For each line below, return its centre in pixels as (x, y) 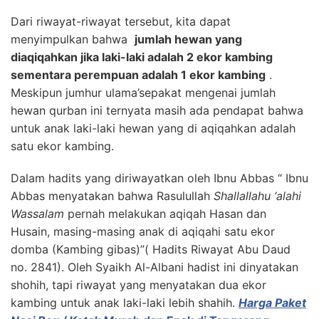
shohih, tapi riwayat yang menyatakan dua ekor (138, 284)
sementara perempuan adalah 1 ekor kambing (138, 74)
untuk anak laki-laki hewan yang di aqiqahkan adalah (153, 128)
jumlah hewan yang (188, 39)
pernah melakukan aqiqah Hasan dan (165, 213)
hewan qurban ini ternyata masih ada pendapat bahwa (157, 110)
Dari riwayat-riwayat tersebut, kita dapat (121, 21)
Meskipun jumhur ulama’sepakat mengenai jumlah (143, 92)
